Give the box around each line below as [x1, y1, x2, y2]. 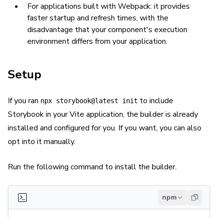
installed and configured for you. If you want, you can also [8, 123, 201, 133]
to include [138, 95, 173, 106]
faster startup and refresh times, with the [27, 13, 168, 23]
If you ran [8, 95, 40, 106]
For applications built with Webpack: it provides [27, 1, 190, 12]
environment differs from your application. [27, 36, 167, 47]
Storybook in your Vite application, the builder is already [8, 109, 198, 120]
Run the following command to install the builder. [8, 162, 177, 172]
